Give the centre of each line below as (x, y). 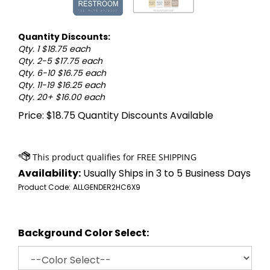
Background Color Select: (83, 233)
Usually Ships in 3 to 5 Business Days (166, 174)
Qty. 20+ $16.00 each (61, 97)
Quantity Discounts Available (144, 116)
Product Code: (44, 187)
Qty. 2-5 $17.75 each (60, 61)
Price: (31, 116)
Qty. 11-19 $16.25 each (62, 85)
